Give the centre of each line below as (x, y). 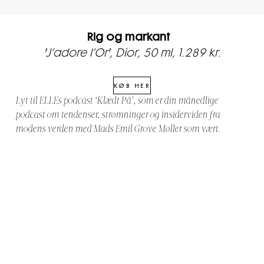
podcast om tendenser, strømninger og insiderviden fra (118, 116)
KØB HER (132, 86)
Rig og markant (132, 37)
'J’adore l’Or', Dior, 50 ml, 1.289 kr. (132, 53)
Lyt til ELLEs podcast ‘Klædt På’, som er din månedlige (117, 102)
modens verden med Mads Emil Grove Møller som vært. (119, 130)
